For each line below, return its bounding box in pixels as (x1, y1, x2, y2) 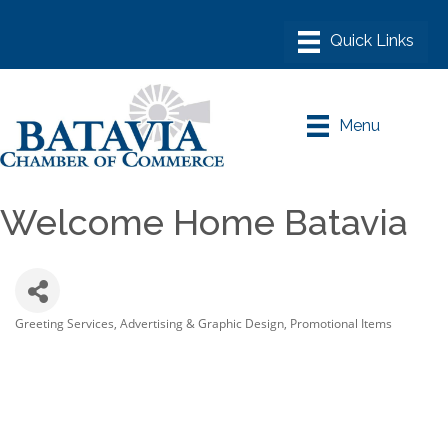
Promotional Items (290, 315, 392, 332)
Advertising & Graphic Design (120, 315, 284, 332)
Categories (14, 330, 89, 347)
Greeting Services (15, 315, 114, 332)
